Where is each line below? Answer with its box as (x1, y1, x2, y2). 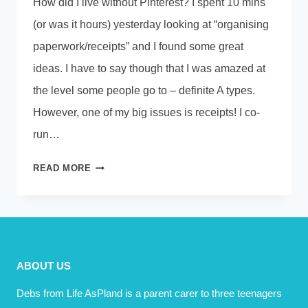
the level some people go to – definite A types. (33, 84, 255, 96)
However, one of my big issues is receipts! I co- (33, 106, 260, 118)
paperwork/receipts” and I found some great (33, 40, 243, 52)
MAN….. (90, 228, 128, 239)
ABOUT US (16, 260, 71, 272)
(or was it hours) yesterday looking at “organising (33, 18, 269, 30)
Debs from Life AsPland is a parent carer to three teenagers (16, 287, 282, 299)
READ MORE (33, 162, 91, 173)
